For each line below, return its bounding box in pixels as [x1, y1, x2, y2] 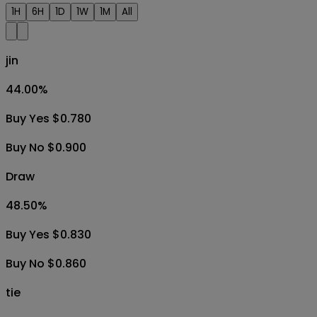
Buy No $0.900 [6, 139, 86, 156]
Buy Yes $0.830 [6, 226, 91, 243]
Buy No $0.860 [6, 255, 86, 272]
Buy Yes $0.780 [6, 110, 91, 127]
